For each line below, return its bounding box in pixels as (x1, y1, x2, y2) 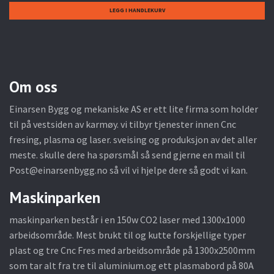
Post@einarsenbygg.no (9, 163, 108, 176)
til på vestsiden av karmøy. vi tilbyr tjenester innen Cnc (9, 117, 236, 130)
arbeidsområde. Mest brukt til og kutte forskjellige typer (9, 228, 246, 241)
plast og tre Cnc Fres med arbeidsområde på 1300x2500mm (9, 243, 255, 256)
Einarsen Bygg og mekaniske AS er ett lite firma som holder (9, 102, 258, 115)
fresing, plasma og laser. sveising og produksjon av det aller (9, 133, 257, 146)
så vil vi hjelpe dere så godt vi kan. (108, 163, 248, 176)
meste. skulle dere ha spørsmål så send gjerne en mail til (9, 148, 245, 161)
